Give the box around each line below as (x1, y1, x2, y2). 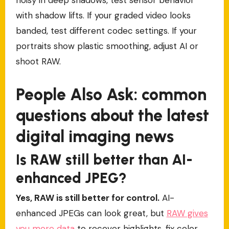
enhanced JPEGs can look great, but (15, 208, 167, 219)
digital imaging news (15, 126, 174, 146)
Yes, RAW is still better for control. (15, 192, 159, 204)
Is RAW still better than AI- (15, 151, 193, 169)
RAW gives (166, 208, 208, 219)
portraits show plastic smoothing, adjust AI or (15, 40, 198, 52)
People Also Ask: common (15, 84, 207, 104)
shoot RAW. (15, 55, 61, 67)
